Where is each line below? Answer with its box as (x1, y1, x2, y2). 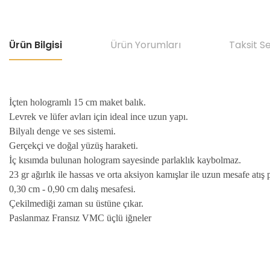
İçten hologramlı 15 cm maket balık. (9, 97, 146, 107)
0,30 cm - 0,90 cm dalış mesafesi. (9, 184, 136, 194)
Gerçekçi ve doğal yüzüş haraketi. (9, 140, 138, 151)
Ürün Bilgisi (9, 38, 62, 52)
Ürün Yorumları (110, 38, 181, 52)
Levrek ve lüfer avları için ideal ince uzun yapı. (9, 111, 188, 122)
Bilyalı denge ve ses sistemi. (9, 126, 116, 136)
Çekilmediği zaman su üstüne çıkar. (9, 198, 143, 209)
